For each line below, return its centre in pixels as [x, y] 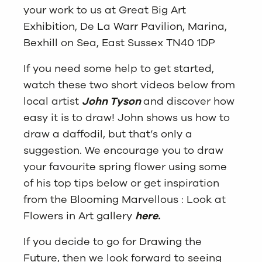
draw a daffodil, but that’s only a [108, 134]
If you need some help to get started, [119, 68]
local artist [53, 101]
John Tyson [111, 101]
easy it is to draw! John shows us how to [127, 117]
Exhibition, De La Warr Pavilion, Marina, [125, 26]
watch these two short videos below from [129, 85]
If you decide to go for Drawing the [113, 241]
